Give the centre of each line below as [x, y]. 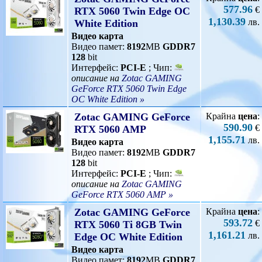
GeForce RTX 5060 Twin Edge [129, 89]
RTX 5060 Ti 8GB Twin [128, 225]
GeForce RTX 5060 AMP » [122, 194]
